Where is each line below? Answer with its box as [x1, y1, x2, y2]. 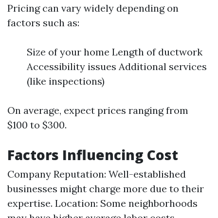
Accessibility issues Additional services [27, 60, 207, 73]
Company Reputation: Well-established [7, 168, 186, 181]
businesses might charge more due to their [7, 182, 204, 195]
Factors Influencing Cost [7, 145, 178, 164]
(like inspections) [27, 75, 105, 88]
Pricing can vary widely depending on [7, 2, 179, 15]
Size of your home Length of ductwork [27, 46, 202, 58]
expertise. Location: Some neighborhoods [7, 197, 198, 210]
